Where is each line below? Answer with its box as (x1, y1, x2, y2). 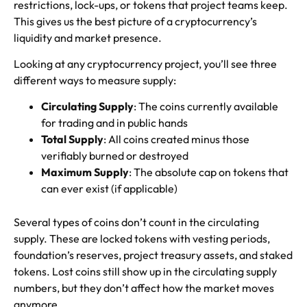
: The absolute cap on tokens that (129, 165, 288, 180)
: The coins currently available (134, 99, 278, 114)
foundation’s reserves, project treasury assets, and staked (14, 248, 293, 262)
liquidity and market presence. (14, 30, 162, 45)
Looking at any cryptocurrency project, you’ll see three (14, 56, 277, 71)
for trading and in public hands (41, 116, 188, 130)
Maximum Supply (41, 165, 129, 180)
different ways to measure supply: (14, 73, 176, 87)
